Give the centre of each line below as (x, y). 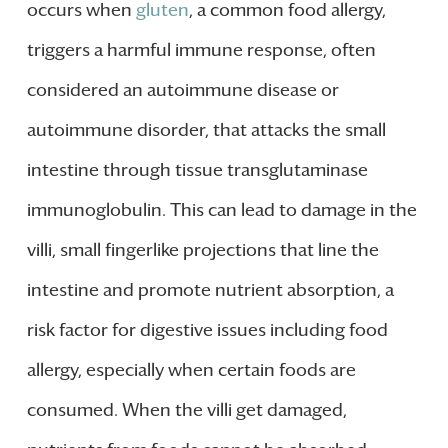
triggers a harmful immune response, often (201, 49)
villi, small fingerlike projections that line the (202, 249)
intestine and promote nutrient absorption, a (210, 289)
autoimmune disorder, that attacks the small (206, 129)
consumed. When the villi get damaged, (186, 409)
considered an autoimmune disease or (182, 89)
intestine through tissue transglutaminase (197, 169)
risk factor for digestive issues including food (207, 329)
